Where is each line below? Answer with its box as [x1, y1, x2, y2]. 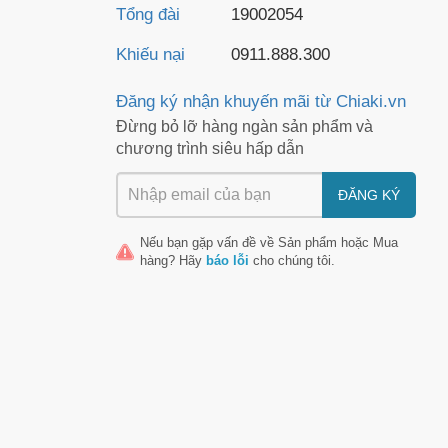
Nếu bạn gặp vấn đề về [140, 235, 278, 250]
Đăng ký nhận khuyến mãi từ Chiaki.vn [116, 92, 406, 111]
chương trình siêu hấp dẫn [116, 140, 304, 157]
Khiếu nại [116, 45, 185, 64]
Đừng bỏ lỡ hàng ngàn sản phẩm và [116, 118, 373, 135]
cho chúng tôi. [249, 253, 335, 268]
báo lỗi [206, 253, 249, 268]
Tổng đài [116, 5, 180, 24]
